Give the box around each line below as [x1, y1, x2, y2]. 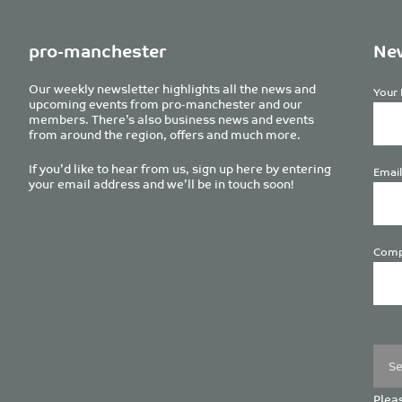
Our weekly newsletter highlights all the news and [29, 78, 316, 100]
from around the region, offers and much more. [29, 124, 301, 145]
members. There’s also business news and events [29, 109, 314, 130]
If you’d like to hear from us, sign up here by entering [29, 158, 331, 179]
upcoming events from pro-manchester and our [29, 93, 302, 115]
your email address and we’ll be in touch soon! [29, 173, 293, 195]
